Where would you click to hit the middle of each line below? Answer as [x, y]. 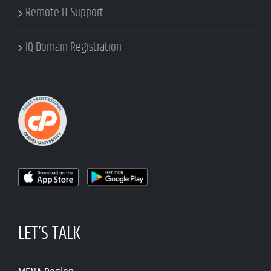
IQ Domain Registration [73, 47]
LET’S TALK [49, 234]
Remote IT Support [64, 13]
